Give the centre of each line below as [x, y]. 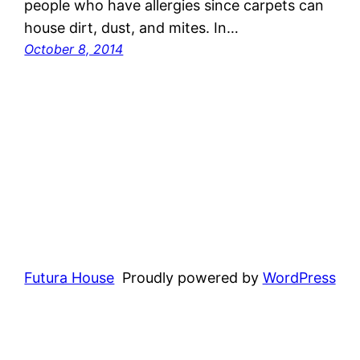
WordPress [299, 277]
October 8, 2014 [74, 49]
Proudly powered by [192, 277]
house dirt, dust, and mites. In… [132, 27]
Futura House [70, 277]
